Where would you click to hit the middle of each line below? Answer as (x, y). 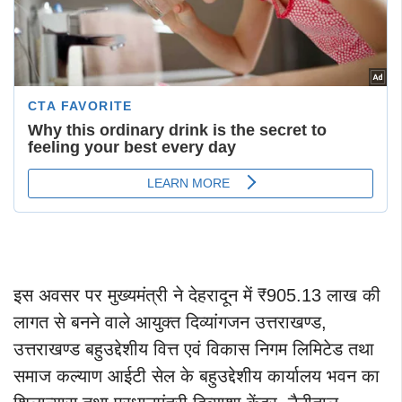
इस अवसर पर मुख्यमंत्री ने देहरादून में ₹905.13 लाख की (197, 296)
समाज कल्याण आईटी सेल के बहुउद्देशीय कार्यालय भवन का (197, 376)
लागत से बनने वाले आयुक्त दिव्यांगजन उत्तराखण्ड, (170, 323)
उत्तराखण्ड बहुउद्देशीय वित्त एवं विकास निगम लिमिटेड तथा (194, 350)
